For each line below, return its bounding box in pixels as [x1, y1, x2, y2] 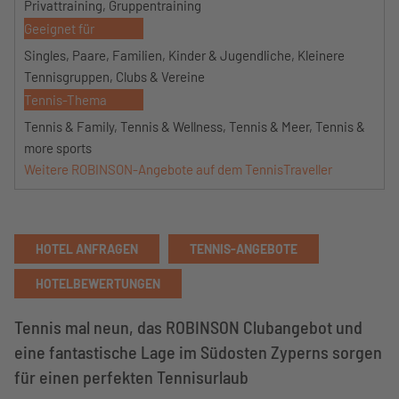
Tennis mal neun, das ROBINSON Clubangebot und [14, 316, 362, 338]
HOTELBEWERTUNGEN [36, 276, 160, 291]
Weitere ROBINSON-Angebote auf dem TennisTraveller [24, 161, 332, 177]
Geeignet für [24, 20, 94, 37]
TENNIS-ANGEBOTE [190, 241, 297, 256]
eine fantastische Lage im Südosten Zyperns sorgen [14, 341, 382, 362]
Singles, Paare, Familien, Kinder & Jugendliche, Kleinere [24, 47, 345, 63]
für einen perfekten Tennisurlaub [14, 366, 248, 387]
